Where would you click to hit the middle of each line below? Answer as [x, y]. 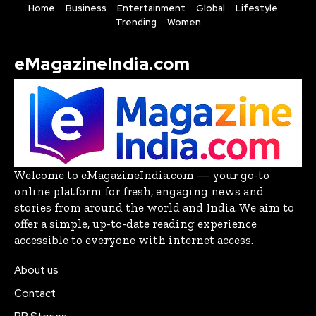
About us [36, 270]
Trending [136, 22]
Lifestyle [256, 8]
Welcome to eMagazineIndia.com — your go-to [142, 175]
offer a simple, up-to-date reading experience [135, 223]
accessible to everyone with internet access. [134, 239]
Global [210, 8]
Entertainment [151, 8]
